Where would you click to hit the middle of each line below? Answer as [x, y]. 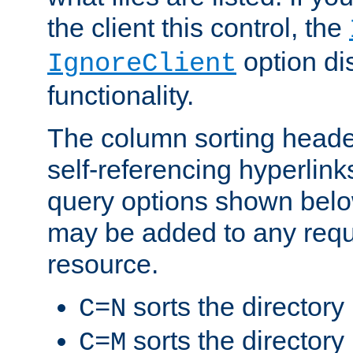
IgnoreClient [142, 63]
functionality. [121, 95]
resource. [103, 264]
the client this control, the [198, 27]
